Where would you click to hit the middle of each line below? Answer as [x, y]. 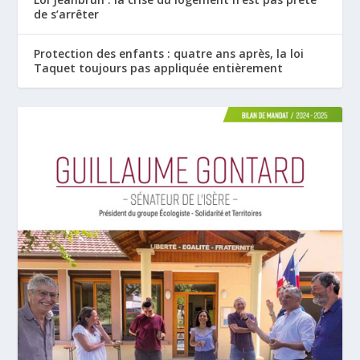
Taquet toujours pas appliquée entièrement [159, 68]
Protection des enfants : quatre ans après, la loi [169, 54]
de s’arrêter [67, 14]
